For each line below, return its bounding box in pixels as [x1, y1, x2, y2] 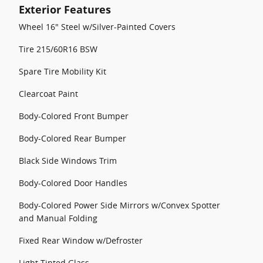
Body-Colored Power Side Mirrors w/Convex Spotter [19, 200, 220, 211]
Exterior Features [19, 2, 111, 16]
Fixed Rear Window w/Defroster [19, 235, 143, 246]
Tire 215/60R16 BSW [19, 43, 97, 55]
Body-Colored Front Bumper [19, 110, 129, 122]
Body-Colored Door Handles [19, 177, 127, 188]
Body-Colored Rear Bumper [19, 133, 126, 144]
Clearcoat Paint [19, 88, 78, 99]
